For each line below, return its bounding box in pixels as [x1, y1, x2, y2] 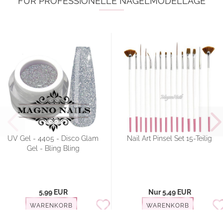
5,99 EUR [38, 188, 68, 197]
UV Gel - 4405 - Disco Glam [7, 134, 99, 143]
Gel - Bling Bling [26, 144, 80, 153]
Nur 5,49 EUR [148, 188, 191, 197]
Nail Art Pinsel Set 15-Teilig [127, 134, 212, 143]
